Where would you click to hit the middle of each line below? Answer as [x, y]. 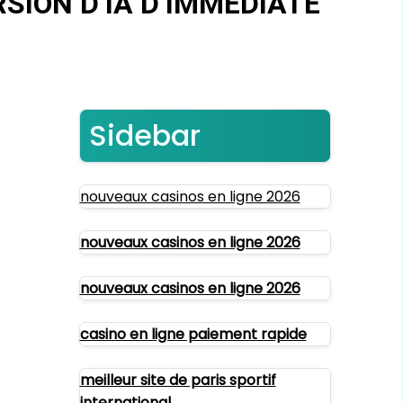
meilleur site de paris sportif [178, 380]
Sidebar [144, 135]
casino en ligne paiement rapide [193, 334]
